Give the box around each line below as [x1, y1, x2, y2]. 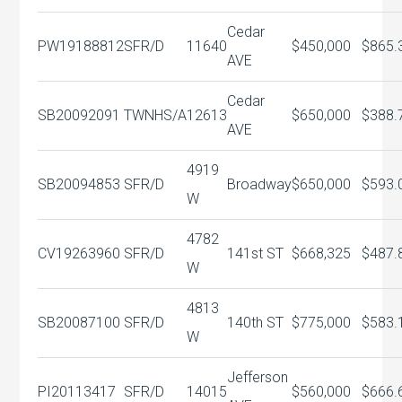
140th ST [227, 314, 284, 331]
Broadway [227, 176, 293, 193]
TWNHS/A [124, 107, 188, 124]
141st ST [227, 245, 284, 262]
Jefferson [227, 369, 289, 386]
